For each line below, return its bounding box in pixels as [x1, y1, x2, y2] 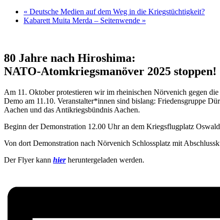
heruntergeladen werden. [66, 155, 144, 164]
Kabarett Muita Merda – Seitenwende [24, 16, 142, 25]
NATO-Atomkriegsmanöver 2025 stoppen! [4, 64, 217, 78]
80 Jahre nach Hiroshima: [4, 51, 136, 64]
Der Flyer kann [4, 155, 53, 164]
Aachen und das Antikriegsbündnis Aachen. [4, 105, 140, 114]
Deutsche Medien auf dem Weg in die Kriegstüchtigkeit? [27, 7, 205, 16]
